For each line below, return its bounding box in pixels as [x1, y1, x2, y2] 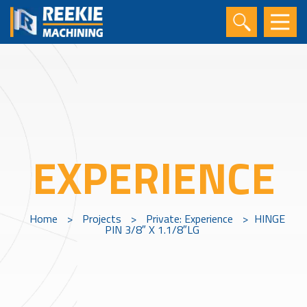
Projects [82, 210, 121, 227]
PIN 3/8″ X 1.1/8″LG [104, 221, 199, 238]
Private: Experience [145, 210, 233, 227]
